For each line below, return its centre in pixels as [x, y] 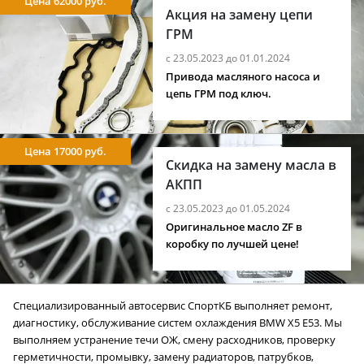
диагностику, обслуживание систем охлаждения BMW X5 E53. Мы [178, 323]
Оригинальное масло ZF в [234, 227]
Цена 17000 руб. [65, 152]
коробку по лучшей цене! [233, 245]
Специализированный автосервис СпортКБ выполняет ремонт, [173, 306]
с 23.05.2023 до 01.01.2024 [228, 58]
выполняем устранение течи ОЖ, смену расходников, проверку [174, 340]
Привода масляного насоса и [243, 77]
